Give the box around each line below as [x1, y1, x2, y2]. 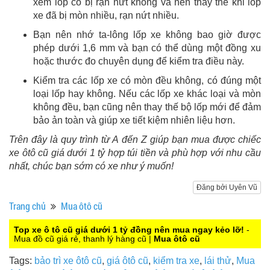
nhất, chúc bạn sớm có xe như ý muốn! [9, 161, 174, 172]
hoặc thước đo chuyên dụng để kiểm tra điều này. [33, 56, 244, 67]
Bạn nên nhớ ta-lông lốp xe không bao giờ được [33, 30, 261, 40]
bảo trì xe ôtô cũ [34, 256, 102, 266]
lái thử [204, 256, 231, 266]
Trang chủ [9, 199, 46, 213]
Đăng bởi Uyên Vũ [196, 183, 257, 192]
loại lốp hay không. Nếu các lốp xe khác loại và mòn [33, 89, 261, 99]
